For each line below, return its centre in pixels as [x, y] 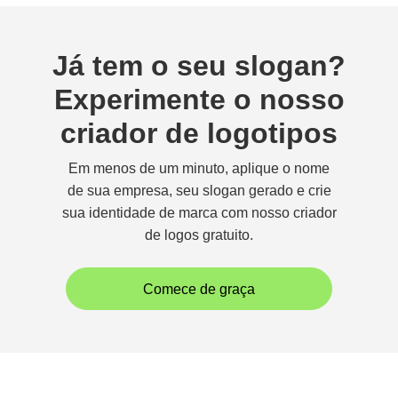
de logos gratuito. [199, 235]
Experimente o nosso [199, 99]
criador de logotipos [199, 133]
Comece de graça [199, 289]
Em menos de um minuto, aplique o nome [199, 168]
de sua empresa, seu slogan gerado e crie [199, 191]
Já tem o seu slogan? [199, 66]
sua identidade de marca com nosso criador [199, 213]
